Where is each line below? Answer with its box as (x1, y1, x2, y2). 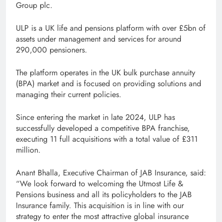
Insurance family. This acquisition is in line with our (16, 199, 184, 211)
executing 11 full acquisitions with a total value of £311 (16, 133, 198, 145)
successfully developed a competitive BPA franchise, (16, 122, 190, 134)
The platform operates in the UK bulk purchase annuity (16, 66, 195, 78)
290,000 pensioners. (16, 44, 87, 55)
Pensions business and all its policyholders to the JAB (16, 188, 192, 200)
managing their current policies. (16, 88, 121, 100)
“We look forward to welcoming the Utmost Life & (16, 177, 183, 189)
